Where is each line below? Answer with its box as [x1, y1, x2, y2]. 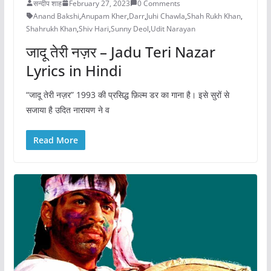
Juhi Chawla [146, 10, 185, 21]
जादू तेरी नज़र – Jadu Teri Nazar [25, 41, 215, 62]
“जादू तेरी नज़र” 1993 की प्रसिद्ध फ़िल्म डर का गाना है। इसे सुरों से [25, 88, 229, 100]
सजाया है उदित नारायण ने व [25, 103, 109, 116]
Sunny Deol [110, 23, 149, 34]
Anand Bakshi [33, 10, 79, 21]
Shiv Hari [78, 23, 109, 34]
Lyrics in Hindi [25, 60, 122, 80]
